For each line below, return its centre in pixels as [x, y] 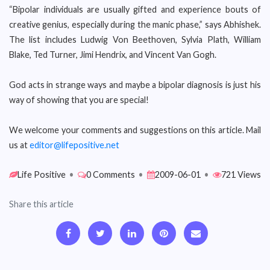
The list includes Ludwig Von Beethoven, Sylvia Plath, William [135, 39]
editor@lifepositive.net [74, 145]
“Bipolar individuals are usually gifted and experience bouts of [135, 9]
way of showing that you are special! [79, 100]
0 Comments [111, 174]
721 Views [241, 174]
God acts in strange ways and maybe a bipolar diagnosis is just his [135, 85]
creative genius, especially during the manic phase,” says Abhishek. [135, 24]
